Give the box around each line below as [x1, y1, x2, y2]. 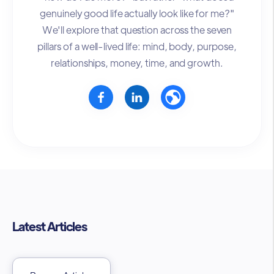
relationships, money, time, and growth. [51, 56, 223, 70]
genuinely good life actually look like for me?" [40, 7, 234, 20]
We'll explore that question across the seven [42, 23, 232, 37]
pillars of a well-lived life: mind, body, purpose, [37, 40, 237, 53]
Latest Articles [12, 218, 87, 234]
